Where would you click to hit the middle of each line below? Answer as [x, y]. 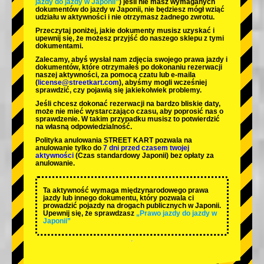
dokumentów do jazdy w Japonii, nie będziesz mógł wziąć [130, 10]
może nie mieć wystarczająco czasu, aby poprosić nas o [129, 112]
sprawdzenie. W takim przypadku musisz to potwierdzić [128, 119]
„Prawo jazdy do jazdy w [176, 214]
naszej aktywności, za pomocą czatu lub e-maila [115, 75]
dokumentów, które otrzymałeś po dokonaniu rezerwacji [129, 67]
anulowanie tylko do [69, 148]
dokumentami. [59, 46]
